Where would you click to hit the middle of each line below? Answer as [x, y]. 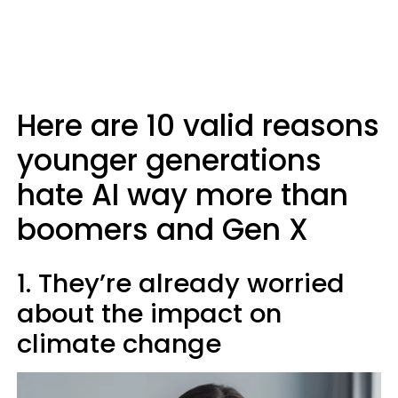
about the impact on [149, 314]
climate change [119, 344]
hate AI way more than [183, 195]
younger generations [169, 160]
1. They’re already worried [181, 283]
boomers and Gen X [163, 230]
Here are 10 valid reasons [198, 126]
